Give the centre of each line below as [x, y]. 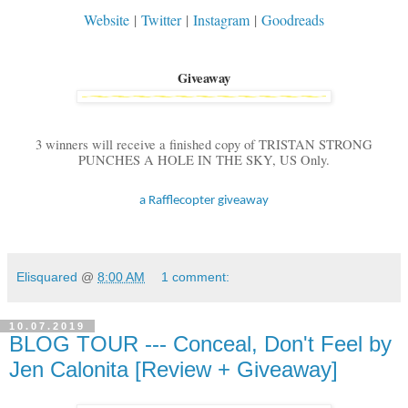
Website [107, 20]
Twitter [161, 20]
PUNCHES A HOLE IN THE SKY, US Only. [204, 160]
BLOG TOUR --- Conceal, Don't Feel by [200, 344]
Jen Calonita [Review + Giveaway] [173, 370]
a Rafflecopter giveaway [204, 200]
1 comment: [196, 277]
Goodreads [293, 20]
